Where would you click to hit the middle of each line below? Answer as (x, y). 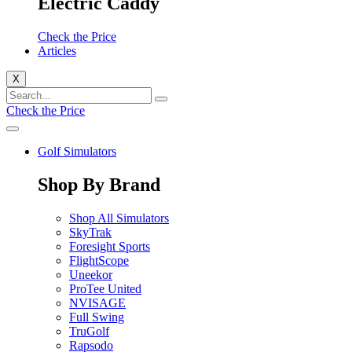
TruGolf (89, 331)
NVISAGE (97, 302)
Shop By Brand (99, 184)
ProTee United (105, 288)
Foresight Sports (110, 246)
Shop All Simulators (119, 218)
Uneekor (91, 274)
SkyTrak (90, 232)
